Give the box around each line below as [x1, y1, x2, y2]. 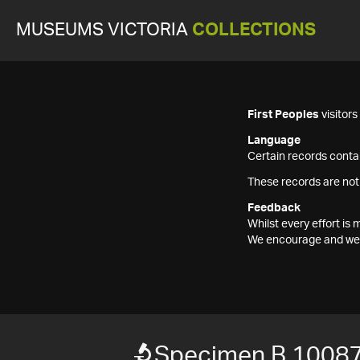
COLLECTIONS [192, 22, 316, 39]
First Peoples [247, 109, 319, 121]
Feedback [247, 202, 301, 214]
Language [247, 135, 301, 146]
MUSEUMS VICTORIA [16, 22, 192, 39]
